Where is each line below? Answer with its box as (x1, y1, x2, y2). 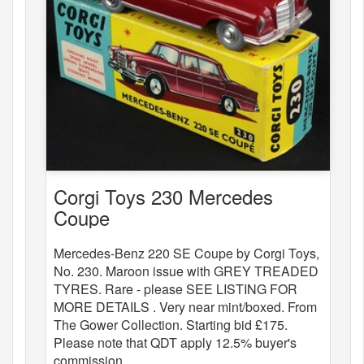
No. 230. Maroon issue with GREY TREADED (54, 261, 318, 280)
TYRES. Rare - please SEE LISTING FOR (54, 279, 297, 298)
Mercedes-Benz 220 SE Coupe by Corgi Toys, (54, 243, 319, 262)
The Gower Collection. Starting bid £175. (54, 314, 288, 334)
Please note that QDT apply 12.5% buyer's (54, 332, 297, 352)
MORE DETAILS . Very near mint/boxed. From (54, 297, 317, 316)
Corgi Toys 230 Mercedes (54, 181, 273, 210)
